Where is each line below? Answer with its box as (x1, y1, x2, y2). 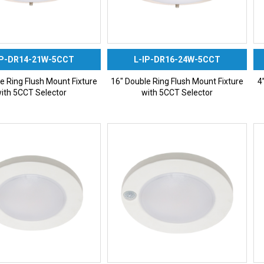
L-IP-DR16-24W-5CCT (134, 54, 221, 64)
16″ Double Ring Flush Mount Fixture (111, 77, 244, 87)
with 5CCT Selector (141, 88, 213, 98)
